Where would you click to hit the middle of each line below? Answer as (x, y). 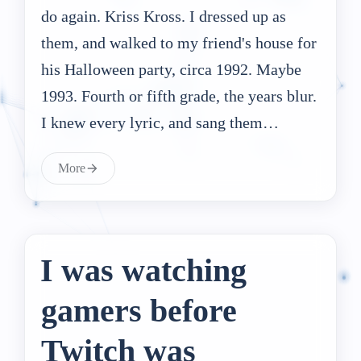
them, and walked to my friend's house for (179, 42)
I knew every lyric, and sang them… (160, 122)
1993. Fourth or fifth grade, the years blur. (179, 95)
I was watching (143, 270)
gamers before (139, 310)
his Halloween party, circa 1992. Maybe (171, 69)
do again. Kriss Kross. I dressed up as (164, 16)
